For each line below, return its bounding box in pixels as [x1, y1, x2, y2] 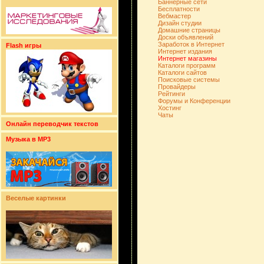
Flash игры [6, 42, 41, 49]
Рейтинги [157, 90, 185, 97]
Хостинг [157, 104, 181, 111]
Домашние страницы [157, 27, 220, 34]
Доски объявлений [157, 34, 213, 41]
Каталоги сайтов [157, 69, 207, 76]
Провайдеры [157, 83, 196, 90]
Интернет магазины [157, 55, 217, 62]
